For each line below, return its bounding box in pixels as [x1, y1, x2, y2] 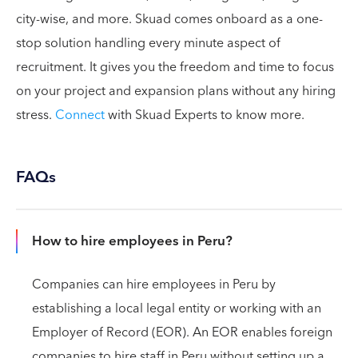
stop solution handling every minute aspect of [16, 32, 280, 54]
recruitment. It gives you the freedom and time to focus [16, 56, 334, 78]
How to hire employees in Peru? [32, 229, 233, 253]
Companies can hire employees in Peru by [32, 273, 276, 296]
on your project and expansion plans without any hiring [16, 80, 336, 102]
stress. [16, 104, 52, 126]
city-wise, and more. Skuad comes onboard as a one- [16, 8, 323, 30]
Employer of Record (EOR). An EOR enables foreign [32, 321, 332, 344]
